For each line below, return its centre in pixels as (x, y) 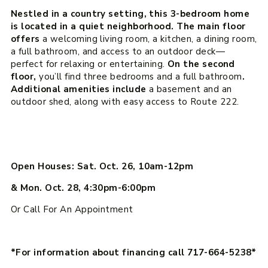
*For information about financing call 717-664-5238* (133, 253)
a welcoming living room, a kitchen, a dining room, (150, 39)
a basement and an (190, 89)
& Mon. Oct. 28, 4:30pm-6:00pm (83, 188)
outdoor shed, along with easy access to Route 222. (125, 102)
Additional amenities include (80, 89)
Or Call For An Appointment (72, 210)
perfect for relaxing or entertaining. (89, 64)
